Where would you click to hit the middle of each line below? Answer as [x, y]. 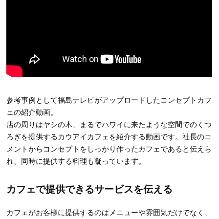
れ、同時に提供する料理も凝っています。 [76, 161]
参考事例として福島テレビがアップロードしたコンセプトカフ [109, 100]
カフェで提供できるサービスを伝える [90, 189]
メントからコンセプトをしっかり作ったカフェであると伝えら [109, 149]
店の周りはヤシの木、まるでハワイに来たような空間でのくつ [109, 124]
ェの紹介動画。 [32, 112]
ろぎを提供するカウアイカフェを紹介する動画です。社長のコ [109, 136]
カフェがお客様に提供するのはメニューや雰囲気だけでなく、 [109, 212]
